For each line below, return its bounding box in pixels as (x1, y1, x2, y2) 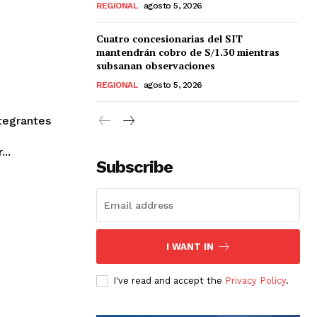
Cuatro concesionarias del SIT (96, 31, 243, 45)
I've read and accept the (113, 275, 225, 286)
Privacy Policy (225, 275, 286, 286)
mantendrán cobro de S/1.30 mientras (96, 45, 279, 59)
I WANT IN (166, 241, 214, 252)
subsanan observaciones (96, 58, 215, 72)
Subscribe (96, 156, 173, 177)
